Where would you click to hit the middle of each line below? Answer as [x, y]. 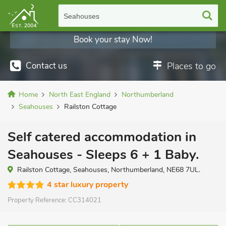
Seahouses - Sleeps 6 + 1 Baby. [103, 155]
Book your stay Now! [113, 40]
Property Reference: [38, 200]
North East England [80, 95]
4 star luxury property [88, 185]
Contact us [46, 66]
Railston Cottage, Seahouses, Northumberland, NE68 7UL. [109, 170]
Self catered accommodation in [102, 137]
